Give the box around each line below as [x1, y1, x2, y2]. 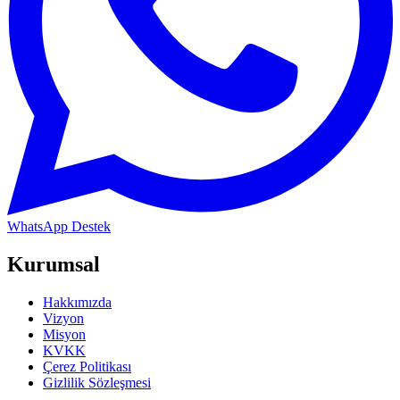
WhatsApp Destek [7, 219, 111, 235]
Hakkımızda [43, 295, 112, 311]
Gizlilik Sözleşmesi [43, 375, 151, 391]
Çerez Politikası [43, 359, 131, 375]
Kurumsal [7, 253, 100, 277]
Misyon [43, 327, 86, 343]
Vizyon [43, 311, 84, 327]
